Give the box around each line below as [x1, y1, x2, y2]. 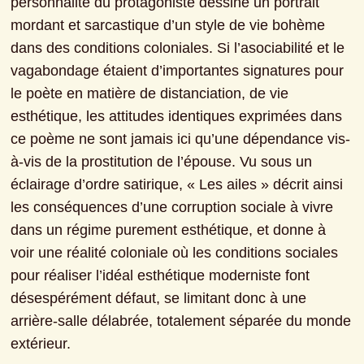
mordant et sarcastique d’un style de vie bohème [11, 16, 326, 33]
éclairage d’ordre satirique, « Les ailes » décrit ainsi [11, 175, 344, 193]
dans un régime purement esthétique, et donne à [11, 221, 327, 238]
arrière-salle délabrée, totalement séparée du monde [11, 312, 352, 329]
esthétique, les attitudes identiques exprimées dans [11, 107, 343, 124]
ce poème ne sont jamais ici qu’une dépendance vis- [11, 130, 351, 147]
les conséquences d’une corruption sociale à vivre [11, 198, 334, 215]
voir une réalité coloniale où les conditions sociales [11, 244, 339, 261]
